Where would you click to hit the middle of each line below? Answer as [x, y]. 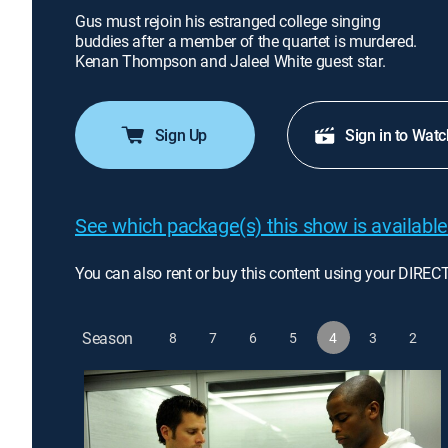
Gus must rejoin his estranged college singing [228, 21]
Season [108, 337]
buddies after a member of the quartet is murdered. [246, 41]
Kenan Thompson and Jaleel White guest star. [230, 61]
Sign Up [181, 135]
